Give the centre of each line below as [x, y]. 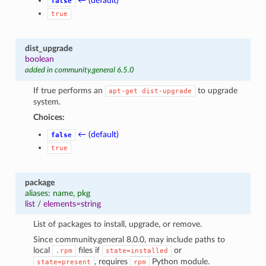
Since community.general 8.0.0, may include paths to [129, 239]
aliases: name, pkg [57, 193]
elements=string [72, 204]
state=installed [137, 251]
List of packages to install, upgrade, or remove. [118, 224]
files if [89, 250]
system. [47, 102]
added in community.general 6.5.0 [79, 70]
